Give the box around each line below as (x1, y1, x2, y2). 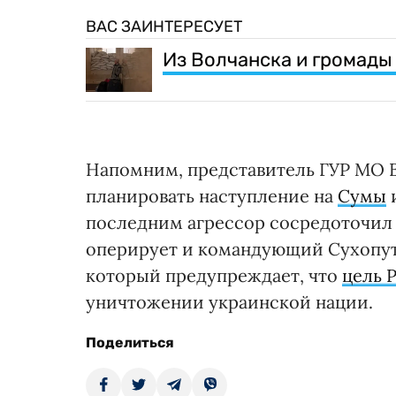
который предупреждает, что (86, 264, 342, 286)
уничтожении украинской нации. (86, 291, 373, 313)
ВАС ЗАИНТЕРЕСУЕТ (86, 17, 242, 36)
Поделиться (86, 334, 174, 351)
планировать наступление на (86, 185, 338, 207)
